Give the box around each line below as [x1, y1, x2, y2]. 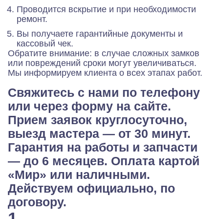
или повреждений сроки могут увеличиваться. [8, 58, 197, 68]
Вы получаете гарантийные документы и [17, 29, 183, 39]
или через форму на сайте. [8, 99, 171, 113]
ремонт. [17, 14, 47, 24]
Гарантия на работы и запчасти [8, 140, 197, 154]
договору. [8, 195, 66, 209]
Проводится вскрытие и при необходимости [17, 4, 196, 15]
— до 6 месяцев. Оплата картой [8, 154, 199, 168]
